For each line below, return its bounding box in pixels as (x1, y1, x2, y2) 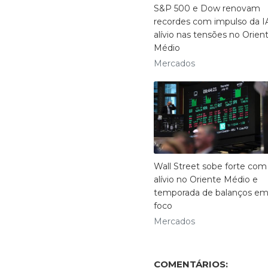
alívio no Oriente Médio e (154, 174, 258, 185)
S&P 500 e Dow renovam (154, 2, 260, 14)
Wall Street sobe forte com (154, 161, 267, 172)
